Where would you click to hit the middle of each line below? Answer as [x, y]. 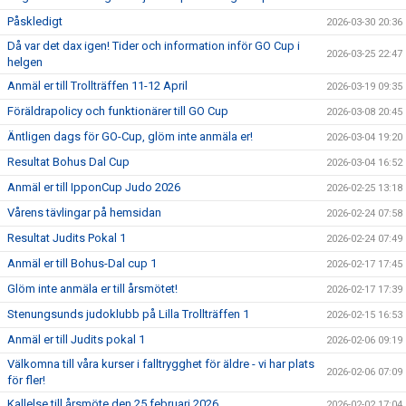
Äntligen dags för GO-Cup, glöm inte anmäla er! [130, 136]
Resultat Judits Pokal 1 [67, 238]
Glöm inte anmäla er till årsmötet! [92, 289]
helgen [25, 62]
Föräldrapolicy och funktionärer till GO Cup [118, 111]
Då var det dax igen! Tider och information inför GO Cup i [154, 46]
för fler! [26, 380]
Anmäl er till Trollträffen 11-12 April [97, 86]
